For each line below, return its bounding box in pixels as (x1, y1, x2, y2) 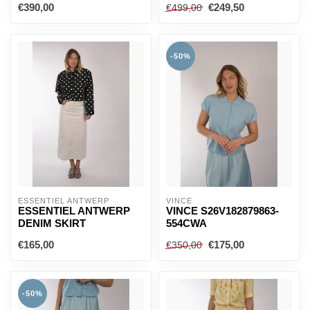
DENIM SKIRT (18, 217, 86, 229)
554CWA (166, 217, 207, 229)
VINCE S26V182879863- (166, 205, 279, 217)
